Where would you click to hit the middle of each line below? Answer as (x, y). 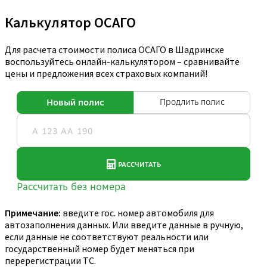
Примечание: (33, 213)
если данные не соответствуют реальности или (107, 237)
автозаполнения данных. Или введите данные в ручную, (124, 225)
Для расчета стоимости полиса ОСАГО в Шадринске (114, 50)
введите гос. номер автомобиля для (137, 213)
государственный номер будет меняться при (100, 249)
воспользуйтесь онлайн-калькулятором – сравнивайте (122, 62)
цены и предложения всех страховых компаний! (106, 74)
